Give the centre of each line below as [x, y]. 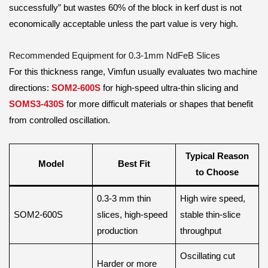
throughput [201, 231]
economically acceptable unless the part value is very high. [124, 24]
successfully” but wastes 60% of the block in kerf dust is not [125, 8]
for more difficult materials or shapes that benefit [159, 104]
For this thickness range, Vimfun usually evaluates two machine [133, 71]
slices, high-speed [133, 215]
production [118, 231]
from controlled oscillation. [60, 120]
